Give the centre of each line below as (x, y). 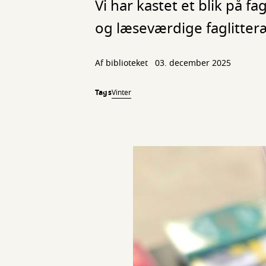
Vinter (121, 93)
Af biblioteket (123, 63)
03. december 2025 (193, 63)
